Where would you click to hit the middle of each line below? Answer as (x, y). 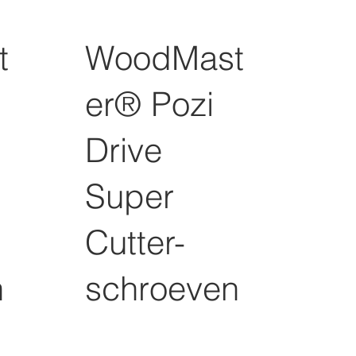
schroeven (162, 289)
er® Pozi (149, 104)
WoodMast (164, 58)
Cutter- (135, 243)
